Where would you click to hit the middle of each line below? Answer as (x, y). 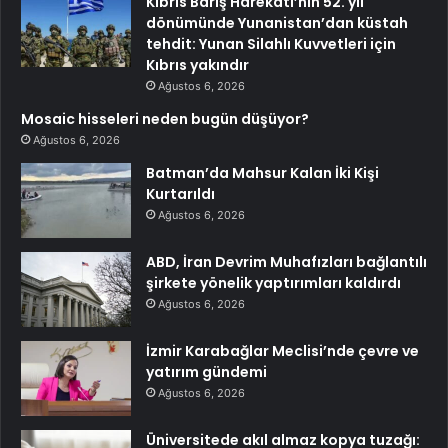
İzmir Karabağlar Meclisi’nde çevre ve (282, 350)
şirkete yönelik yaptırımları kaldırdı (273, 282)
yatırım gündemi (206, 371)
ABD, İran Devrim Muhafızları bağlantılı (286, 261)
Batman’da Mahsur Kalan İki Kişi (262, 172)
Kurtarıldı (180, 193)
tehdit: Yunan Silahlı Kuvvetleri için (271, 43)
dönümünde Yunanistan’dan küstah (277, 22)
